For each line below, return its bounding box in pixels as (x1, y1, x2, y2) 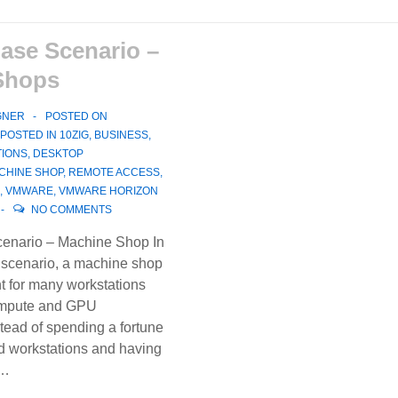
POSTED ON (44, 110, 107, 123)
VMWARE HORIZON (58, 185, 158, 197)
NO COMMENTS (30, 203, 112, 216)
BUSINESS (93, 129, 148, 141)
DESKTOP (32, 147, 84, 160)
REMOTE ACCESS (68, 166, 160, 179)
